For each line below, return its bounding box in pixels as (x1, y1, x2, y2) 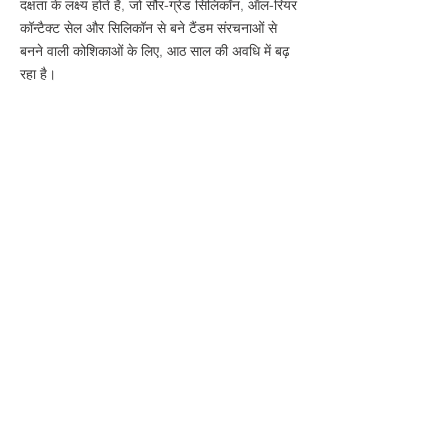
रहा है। (20, 65, 56, 83)
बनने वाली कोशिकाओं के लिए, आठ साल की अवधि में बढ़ (20, 42, 290, 60)
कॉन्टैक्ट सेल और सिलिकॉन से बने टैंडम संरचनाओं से (20, 19, 277, 37)
